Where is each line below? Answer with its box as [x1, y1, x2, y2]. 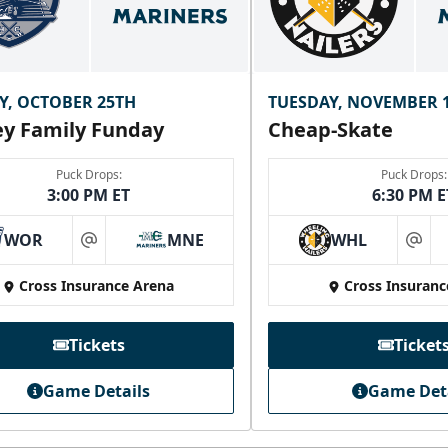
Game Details [43, 380, 150, 403]
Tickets [68, 334, 125, 357]
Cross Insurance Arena [19, 276, 174, 296]
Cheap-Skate [268, 116, 393, 144]
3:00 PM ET [47, 184, 130, 207]
